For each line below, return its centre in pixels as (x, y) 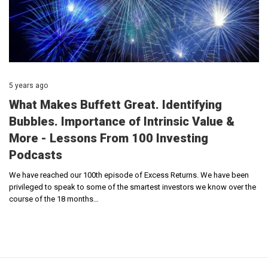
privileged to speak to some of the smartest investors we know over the (133, 187)
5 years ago (28, 86)
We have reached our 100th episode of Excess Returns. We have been (129, 175)
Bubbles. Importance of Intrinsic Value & (122, 122)
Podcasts (36, 155)
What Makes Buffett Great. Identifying (115, 105)
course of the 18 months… (54, 199)
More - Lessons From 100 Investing (109, 138)
